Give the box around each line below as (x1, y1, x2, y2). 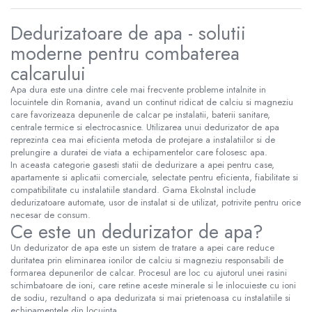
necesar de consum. (10, 208, 91, 221)
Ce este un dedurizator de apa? (10, 217, 263, 245)
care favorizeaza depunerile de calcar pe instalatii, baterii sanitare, (10, 107, 270, 121)
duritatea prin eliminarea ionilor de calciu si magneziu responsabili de (10, 253, 283, 267)
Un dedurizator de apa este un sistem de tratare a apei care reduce (10, 240, 274, 254)
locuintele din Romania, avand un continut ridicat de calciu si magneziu (10, 95, 293, 109)
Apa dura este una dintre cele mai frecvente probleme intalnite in (10, 82, 266, 96)
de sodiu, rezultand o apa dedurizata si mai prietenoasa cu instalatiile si (10, 290, 290, 304)
